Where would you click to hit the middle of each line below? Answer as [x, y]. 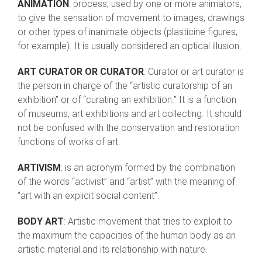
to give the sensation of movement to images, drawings [131, 18]
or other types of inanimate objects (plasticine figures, [127, 32]
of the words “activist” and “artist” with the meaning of [126, 182]
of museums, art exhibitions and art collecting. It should [130, 114]
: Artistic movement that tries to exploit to [148, 222]
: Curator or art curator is [194, 72]
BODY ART [41, 222]
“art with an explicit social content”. [89, 196]
